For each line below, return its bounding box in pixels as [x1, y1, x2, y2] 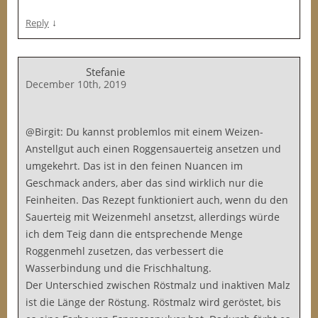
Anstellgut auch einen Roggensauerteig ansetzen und [26, 142, 281, 155]
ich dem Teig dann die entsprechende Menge [26, 227, 243, 241]
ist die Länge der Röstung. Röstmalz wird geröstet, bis [26, 295, 281, 309]
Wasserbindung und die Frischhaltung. [26, 261, 212, 275]
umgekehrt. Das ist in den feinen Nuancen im [26, 159, 243, 172]
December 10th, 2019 [26, 77, 126, 91]
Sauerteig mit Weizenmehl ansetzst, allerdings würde [26, 210, 280, 224]
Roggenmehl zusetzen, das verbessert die [26, 244, 224, 258]
